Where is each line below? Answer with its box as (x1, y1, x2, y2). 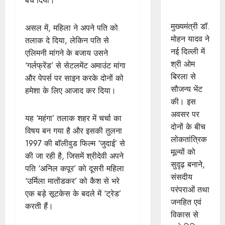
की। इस (170, 96, 196, 107)
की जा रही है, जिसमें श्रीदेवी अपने (25, 150, 124, 162)
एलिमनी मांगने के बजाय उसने (25, 47, 108, 59)
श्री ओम (170, 58, 195, 70)
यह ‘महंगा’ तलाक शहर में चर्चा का (25, 113, 122, 125)
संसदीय (170, 171, 192, 183)
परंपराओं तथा (170, 184, 209, 195)
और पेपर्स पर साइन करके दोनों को (25, 72, 124, 84)
